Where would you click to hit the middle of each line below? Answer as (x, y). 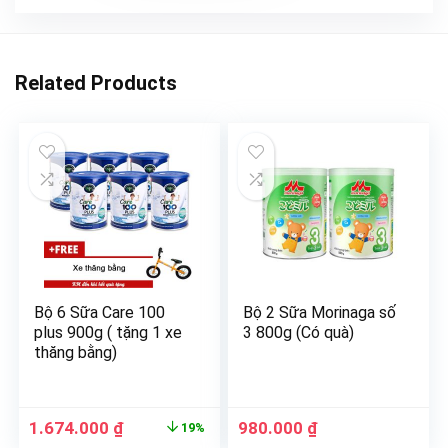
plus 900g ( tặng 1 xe (108, 333)
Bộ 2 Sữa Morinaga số (320, 313)
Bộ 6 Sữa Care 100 (100, 313)
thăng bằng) (76, 353)
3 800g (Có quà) (299, 333)
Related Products (96, 83)
